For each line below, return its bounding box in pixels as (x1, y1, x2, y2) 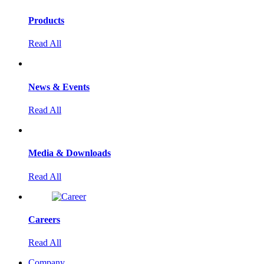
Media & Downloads (28, 148, 111, 159)
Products (28, 15, 64, 26)
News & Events (28, 81, 90, 92)
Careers (28, 214, 60, 225)
